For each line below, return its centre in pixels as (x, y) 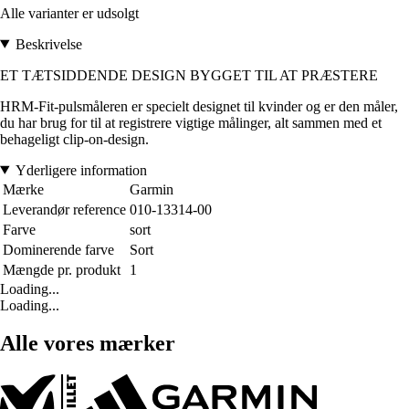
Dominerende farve (58, 249)
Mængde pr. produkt (62, 269)
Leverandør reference (64, 209)
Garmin (152, 189)
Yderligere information (81, 170)
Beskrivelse (48, 44)
